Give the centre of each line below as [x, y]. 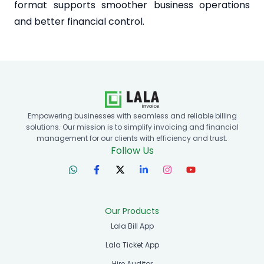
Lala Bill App [132, 226]
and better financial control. [79, 22]
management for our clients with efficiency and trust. [132, 138]
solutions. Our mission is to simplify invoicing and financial [132, 127]
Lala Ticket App [132, 245]
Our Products [132, 211]
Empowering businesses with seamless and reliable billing [132, 116]
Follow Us [132, 151]
